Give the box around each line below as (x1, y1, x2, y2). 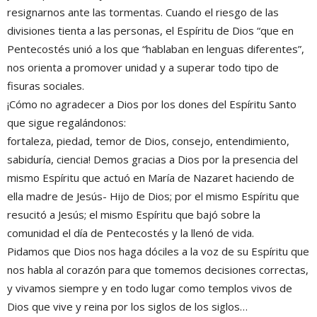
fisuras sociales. (7, 79, 84, 93)
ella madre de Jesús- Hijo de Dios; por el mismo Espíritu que (7, 189, 299, 203)
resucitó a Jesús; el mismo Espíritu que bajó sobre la (7, 207, 260, 221)
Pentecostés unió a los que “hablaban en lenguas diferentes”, (7, 42, 304, 56)
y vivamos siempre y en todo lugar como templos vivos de (7, 281, 292, 295)
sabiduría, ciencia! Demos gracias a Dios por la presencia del (7, 152, 298, 166)
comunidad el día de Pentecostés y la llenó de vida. (7, 226, 254, 240)
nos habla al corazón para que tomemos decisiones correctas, (7, 263, 309, 277)
